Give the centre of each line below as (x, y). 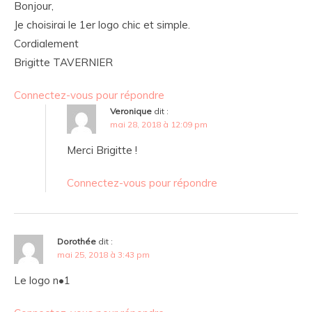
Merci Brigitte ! (102, 150)
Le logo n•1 (42, 281)
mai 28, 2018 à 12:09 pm (159, 125)
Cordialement (46, 44)
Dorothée (77, 242)
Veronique (131, 111)
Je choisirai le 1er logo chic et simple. (102, 25)
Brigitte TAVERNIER (63, 63)
